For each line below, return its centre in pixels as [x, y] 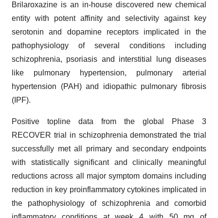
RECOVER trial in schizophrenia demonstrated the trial [109, 135]
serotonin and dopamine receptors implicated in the [109, 32]
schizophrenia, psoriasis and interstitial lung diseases [109, 59]
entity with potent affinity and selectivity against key [109, 18]
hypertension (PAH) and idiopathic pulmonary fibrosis [109, 86]
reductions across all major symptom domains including [109, 176]
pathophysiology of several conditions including [109, 45]
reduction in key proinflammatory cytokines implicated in [109, 190]
